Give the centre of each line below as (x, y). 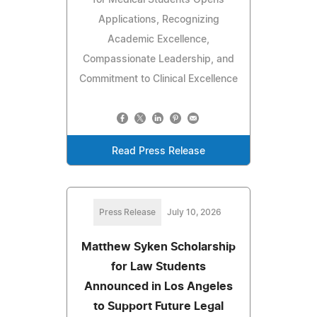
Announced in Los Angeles (158, 287)
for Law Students (158, 267)
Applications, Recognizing (158, 20)
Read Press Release (158, 152)
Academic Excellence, (158, 40)
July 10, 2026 (194, 213)
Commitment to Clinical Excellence (158, 80)
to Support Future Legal (158, 307)
